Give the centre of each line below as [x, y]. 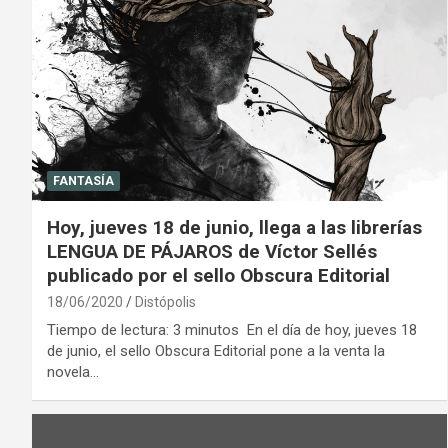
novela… [73, 371]
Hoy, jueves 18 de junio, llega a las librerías [234, 227]
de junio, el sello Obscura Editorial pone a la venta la [216, 350]
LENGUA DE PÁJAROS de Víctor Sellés [212, 251]
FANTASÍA [83, 180]
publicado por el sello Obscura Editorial [218, 275]
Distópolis [165, 301]
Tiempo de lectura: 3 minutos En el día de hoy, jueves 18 [232, 329]
